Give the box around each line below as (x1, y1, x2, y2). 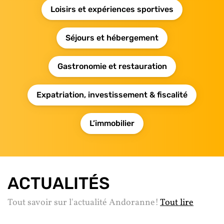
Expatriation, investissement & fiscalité (36, 89, 187, 99)
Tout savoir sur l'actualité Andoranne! (7, 196, 160, 209)
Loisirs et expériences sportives (50, 4, 173, 14)
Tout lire (160, 196, 193, 209)
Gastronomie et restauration (57, 61, 167, 71)
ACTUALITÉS (7, 173, 109, 193)
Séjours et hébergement (65, 32, 158, 42)
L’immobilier (89, 118, 134, 128)
